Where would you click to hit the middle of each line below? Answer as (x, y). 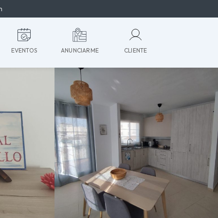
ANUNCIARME (80, 50)
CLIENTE (136, 50)
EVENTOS (24, 50)
